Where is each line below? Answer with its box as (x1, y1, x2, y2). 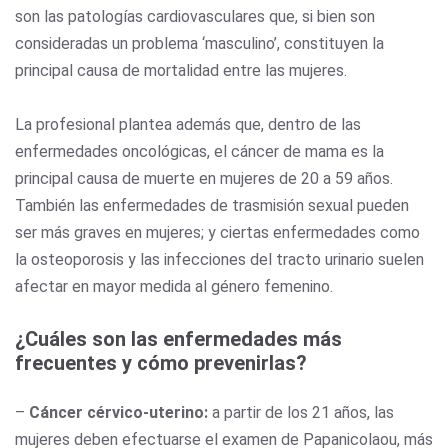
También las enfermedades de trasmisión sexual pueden (15, 195, 409, 215)
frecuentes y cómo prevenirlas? (15, 350, 307, 375)
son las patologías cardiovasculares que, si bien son (15, 6, 375, 26)
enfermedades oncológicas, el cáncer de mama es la (15, 141, 384, 161)
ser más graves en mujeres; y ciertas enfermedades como (15, 222, 420, 242)
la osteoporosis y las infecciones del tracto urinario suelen (15, 249, 424, 269)
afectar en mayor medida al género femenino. (15, 276, 337, 296)
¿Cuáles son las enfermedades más (15, 326, 342, 351)
